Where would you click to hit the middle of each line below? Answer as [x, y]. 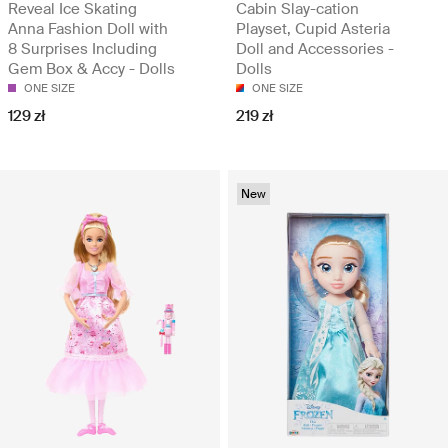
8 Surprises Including [82, 48]
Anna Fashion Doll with [88, 28]
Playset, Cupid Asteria [313, 28]
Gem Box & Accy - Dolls [91, 68]
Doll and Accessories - [315, 48]
